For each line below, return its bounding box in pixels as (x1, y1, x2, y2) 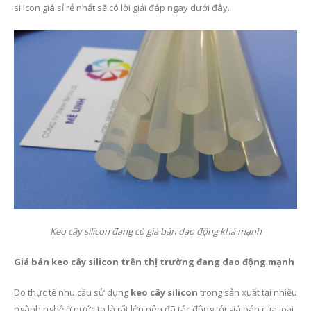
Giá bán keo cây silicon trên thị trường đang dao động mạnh (14, 255, 294, 268)
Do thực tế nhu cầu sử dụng (14, 285, 131, 299)
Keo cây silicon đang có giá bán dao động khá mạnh (49, 224, 262, 237)
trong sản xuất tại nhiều (198, 285, 297, 299)
